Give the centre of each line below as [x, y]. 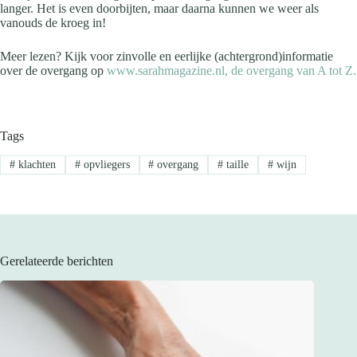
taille [236, 164]
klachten [35, 164]
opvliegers [105, 164]
